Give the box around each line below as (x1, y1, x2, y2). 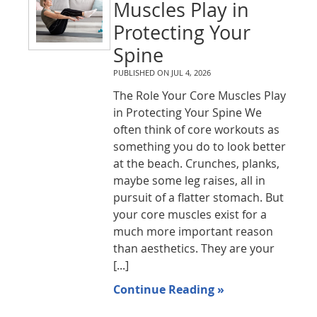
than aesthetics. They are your (113, 241, 275, 256)
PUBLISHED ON (113, 67, 171, 78)
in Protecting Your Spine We (113, 105, 262, 120)
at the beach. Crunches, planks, (113, 156, 279, 171)
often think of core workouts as (113, 122, 279, 137)
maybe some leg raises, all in (113, 173, 265, 188)
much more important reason (113, 224, 273, 239)
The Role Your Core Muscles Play (113, 88, 286, 103)
